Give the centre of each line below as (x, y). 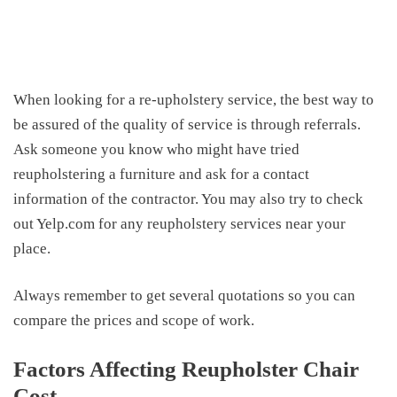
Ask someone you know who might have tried (156, 149)
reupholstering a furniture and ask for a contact (161, 174)
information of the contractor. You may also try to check (188, 198)
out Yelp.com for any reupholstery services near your (179, 223)
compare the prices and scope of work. (134, 320)
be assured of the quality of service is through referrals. (187, 124)
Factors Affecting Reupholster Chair (186, 369)
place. (32, 248)
